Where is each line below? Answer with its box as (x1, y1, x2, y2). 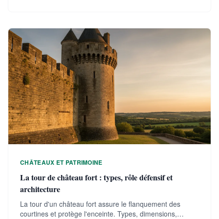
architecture (20, 183, 60, 195)
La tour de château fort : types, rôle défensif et (20, 172, 173, 183)
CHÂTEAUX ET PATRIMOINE (20, 158, 103, 167)
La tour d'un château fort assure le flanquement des (20, 199, 180, 209)
